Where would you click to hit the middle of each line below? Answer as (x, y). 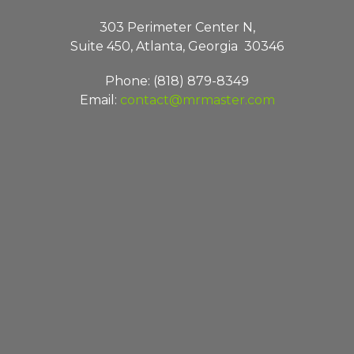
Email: (100, 100)
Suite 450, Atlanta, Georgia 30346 (177, 46)
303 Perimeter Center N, (177, 27)
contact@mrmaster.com (197, 100)
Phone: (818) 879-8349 (177, 81)
